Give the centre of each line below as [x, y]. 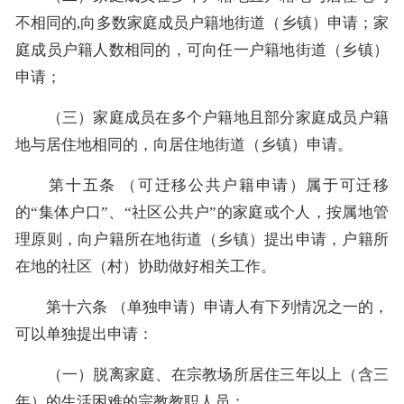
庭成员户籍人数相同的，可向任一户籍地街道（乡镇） [202, 50]
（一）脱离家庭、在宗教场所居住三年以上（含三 [202, 374]
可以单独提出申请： [84, 334]
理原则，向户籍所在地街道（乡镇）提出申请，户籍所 [202, 239]
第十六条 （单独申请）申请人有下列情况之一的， [202, 307]
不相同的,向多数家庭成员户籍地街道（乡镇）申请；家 [202, 23]
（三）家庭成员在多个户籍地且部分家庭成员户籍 [202, 117]
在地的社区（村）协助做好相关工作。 [146, 266]
